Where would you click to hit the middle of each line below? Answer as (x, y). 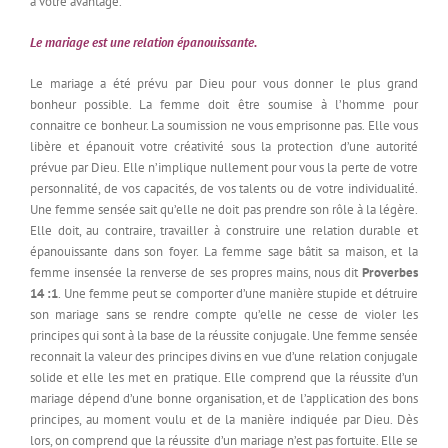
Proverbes (390, 273)
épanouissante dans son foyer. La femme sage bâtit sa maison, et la (224, 252)
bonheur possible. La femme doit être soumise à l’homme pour (224, 105)
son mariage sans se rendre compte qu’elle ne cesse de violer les (224, 315)
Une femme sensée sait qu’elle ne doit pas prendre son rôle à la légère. (224, 210)
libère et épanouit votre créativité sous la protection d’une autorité (224, 147)
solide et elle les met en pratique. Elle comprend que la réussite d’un (224, 378)
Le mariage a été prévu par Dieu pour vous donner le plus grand (224, 84)
